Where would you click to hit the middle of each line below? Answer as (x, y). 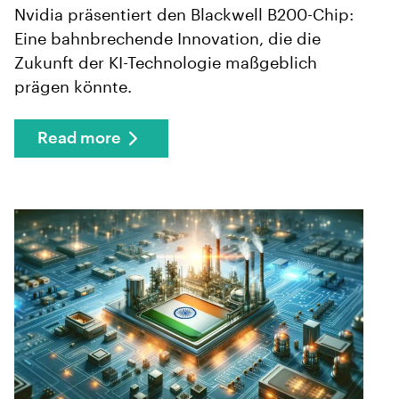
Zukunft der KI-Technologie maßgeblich (166, 64)
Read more (79, 138)
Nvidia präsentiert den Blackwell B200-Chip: (184, 16)
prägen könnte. (73, 88)
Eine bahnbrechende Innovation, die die (167, 40)
